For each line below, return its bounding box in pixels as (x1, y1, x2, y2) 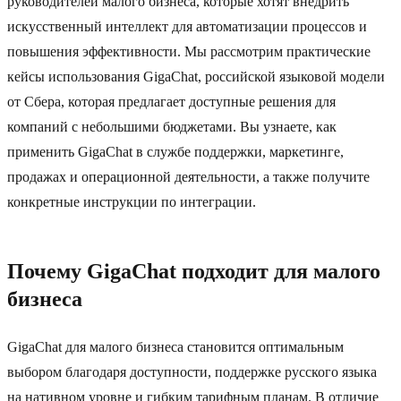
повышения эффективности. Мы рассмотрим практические (7, 44, 371, 60)
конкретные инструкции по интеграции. (7, 194, 256, 210)
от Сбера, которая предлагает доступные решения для (7, 94, 336, 110)
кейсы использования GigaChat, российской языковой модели (7, 69, 385, 85)
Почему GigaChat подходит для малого (7, 260, 380, 284)
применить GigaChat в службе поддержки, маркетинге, (7, 144, 344, 160)
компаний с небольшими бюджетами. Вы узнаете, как (7, 119, 337, 135)
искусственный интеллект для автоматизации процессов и (7, 19, 367, 35)
